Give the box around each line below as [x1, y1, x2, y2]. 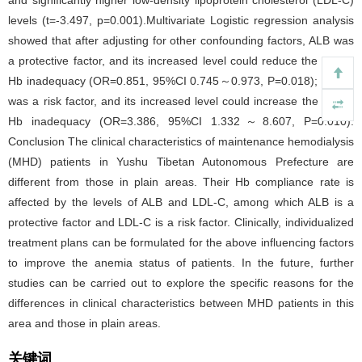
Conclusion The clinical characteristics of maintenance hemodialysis [8, 134, 354, 148]
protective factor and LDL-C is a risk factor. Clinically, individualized [8, 215, 354, 229]
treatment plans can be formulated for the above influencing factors [8, 235, 354, 249]
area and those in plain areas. [8, 316, 161, 330]
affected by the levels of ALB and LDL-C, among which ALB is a [8, 195, 354, 208]
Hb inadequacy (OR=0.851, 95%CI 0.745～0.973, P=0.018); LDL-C [8, 74, 354, 87]
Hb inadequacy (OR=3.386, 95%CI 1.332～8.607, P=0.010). [8, 114, 354, 128]
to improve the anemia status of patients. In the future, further [8, 255, 354, 269]
